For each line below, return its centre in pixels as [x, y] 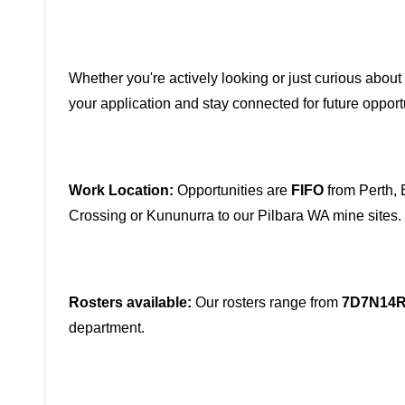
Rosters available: [130, 302]
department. [107, 328]
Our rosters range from [267, 302]
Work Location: [121, 190]
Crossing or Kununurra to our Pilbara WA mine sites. [235, 216]
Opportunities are [232, 190]
